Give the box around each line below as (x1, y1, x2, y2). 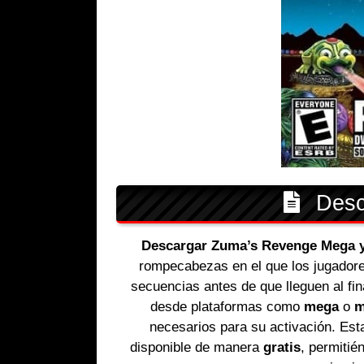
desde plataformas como (150, 299, 305, 315)
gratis (262, 340, 301, 356)
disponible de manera (129, 340, 263, 356)
